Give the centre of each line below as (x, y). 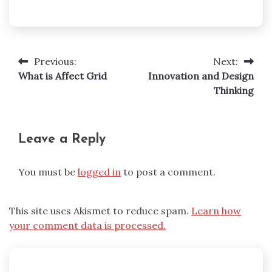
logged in (99, 172)
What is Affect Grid (63, 76)
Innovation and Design (201, 76)
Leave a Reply (62, 140)
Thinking (234, 91)
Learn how (216, 211)
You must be (48, 172)
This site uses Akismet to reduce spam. (100, 211)
